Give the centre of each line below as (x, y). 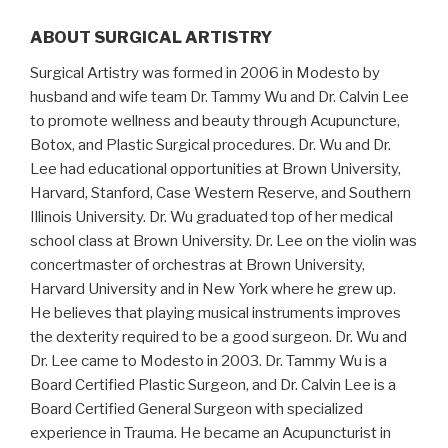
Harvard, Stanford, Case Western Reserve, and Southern (220, 193)
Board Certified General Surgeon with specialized (196, 409)
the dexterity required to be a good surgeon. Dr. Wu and (218, 337)
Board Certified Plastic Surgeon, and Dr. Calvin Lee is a (213, 385)
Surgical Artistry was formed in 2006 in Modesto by (205, 73)
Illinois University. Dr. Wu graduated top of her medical (211, 217)
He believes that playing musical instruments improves (215, 313)
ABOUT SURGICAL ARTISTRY (151, 37)
